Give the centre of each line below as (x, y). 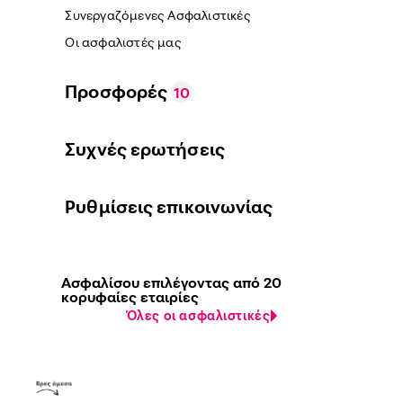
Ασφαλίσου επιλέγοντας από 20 (172, 282)
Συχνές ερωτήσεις (145, 148)
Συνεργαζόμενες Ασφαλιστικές (158, 14)
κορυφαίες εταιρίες (130, 296)
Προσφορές (118, 91)
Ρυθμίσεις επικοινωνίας (169, 206)
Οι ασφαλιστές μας (123, 41)
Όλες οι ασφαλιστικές (198, 315)
